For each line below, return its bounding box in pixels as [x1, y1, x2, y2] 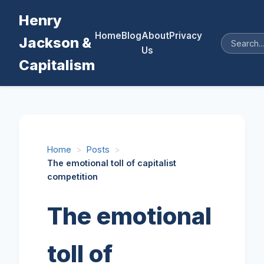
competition [47, 171, 98, 181]
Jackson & [19, 34, 91, 51]
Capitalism [19, 57, 95, 74]
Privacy [169, 30, 202, 41]
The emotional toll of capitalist [47, 158, 176, 168]
